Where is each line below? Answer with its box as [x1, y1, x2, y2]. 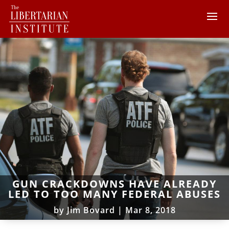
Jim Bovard [66, 204, 115, 216]
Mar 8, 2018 [125, 204, 176, 216]
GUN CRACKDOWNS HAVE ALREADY [12, 176, 217, 191]
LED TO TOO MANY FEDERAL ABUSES [8, 187, 221, 201]
